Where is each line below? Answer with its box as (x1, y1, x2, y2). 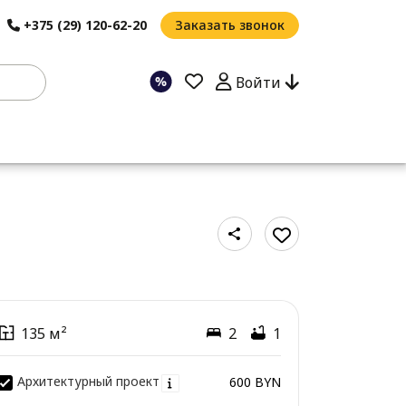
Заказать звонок (174, 16, 285, 34)
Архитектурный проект (16, 372, 159, 391)
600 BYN (228, 372, 281, 391)
